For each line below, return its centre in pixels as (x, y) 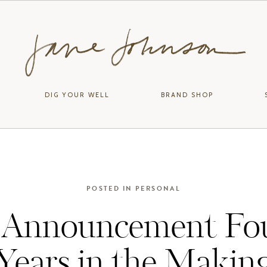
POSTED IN (111, 188)
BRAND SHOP (187, 95)
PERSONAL (158, 188)
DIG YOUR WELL (77, 95)
